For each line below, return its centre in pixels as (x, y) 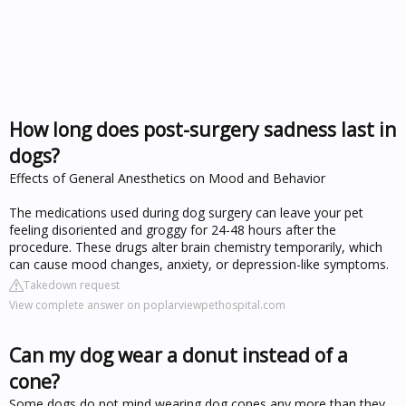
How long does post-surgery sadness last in (203, 129)
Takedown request (72, 285)
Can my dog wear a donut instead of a (179, 355)
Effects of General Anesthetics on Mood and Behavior (167, 178)
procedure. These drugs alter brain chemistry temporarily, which (196, 246)
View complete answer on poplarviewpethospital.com (147, 304)
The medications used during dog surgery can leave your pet (186, 212)
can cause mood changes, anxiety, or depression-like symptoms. (199, 264)
